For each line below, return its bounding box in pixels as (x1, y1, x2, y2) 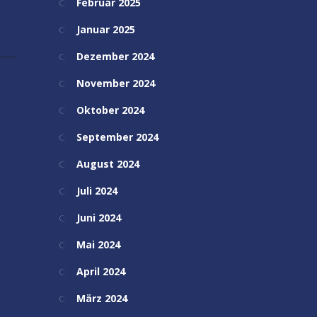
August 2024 (76, 157, 139, 171)
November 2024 (76, 76, 155, 90)
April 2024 (76, 265, 125, 278)
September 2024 (76, 130, 158, 144)
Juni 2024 (76, 211, 121, 224)
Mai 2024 (76, 238, 120, 251)
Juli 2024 (76, 184, 117, 197)
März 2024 (76, 292, 127, 305)
